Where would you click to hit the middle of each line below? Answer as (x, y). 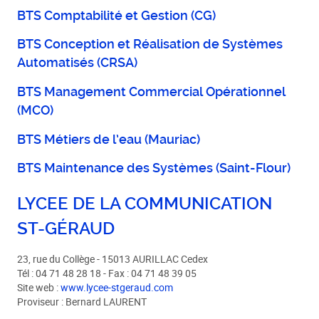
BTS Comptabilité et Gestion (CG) (117, 15)
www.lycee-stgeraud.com (117, 287)
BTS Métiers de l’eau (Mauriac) (109, 139)
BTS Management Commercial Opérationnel (152, 91)
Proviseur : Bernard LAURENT (82, 302)
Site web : (39, 287)
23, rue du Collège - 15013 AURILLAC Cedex (113, 259)
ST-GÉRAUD (66, 228)
